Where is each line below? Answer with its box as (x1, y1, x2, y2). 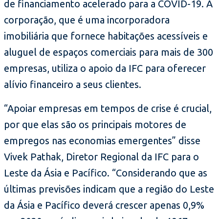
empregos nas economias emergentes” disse (4, 135, 200, 147)
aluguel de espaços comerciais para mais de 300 (4, 46, 213, 58)
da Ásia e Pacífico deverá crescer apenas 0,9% (4, 199, 204, 211)
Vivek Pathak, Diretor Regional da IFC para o (4, 151, 199, 163)
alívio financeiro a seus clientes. (4, 79, 141, 90)
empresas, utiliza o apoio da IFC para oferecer (4, 63, 206, 74)
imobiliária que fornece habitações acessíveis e (4, 30, 208, 42)
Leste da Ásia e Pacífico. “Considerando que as (4, 167, 207, 179)
